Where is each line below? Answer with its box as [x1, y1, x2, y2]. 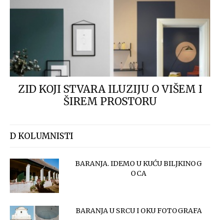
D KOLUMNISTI [10, 131, 73, 142]
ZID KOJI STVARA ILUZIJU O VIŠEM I [18, 82, 202, 96]
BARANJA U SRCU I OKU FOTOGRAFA [75, 206, 202, 216]
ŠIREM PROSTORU [63, 95, 157, 109]
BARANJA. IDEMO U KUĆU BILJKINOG [75, 159, 202, 168]
